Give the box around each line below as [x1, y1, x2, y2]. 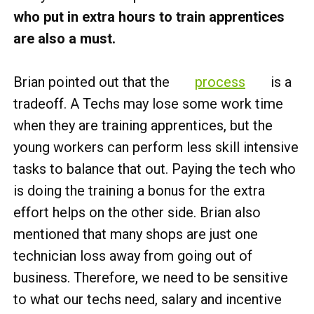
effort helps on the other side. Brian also [13, 204, 261, 221]
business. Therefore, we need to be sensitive [13, 269, 288, 286]
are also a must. [13, 30, 116, 47]
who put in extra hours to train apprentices [13, 8, 285, 25]
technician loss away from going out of [13, 247, 252, 264]
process [195, 74, 245, 90]
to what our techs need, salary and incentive [13, 291, 282, 308]
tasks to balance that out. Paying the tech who [13, 161, 296, 177]
